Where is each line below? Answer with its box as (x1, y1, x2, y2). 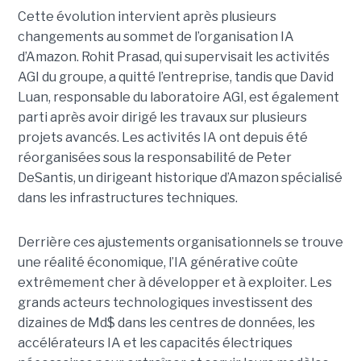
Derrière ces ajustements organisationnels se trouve (17, 234, 343, 250)
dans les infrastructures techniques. (17, 189, 240, 205)
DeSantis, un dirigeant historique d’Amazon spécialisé (17, 169, 342, 185)
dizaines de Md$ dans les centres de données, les (17, 314, 315, 330)
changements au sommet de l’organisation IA (17, 28, 294, 44)
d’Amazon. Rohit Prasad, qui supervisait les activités (17, 48, 330, 64)
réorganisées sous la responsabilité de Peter (17, 149, 292, 165)
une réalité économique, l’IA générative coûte (17, 254, 298, 270)
